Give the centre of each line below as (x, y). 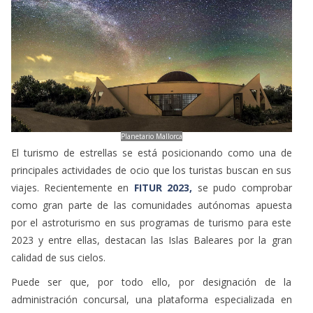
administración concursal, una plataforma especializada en (151, 299)
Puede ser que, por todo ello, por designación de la (151, 282)
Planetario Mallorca (151, 136)
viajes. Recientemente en (72, 187)
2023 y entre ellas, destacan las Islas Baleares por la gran (151, 240)
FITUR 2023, (163, 187)
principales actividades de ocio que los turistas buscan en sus (151, 170)
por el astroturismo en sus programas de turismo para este (151, 222)
